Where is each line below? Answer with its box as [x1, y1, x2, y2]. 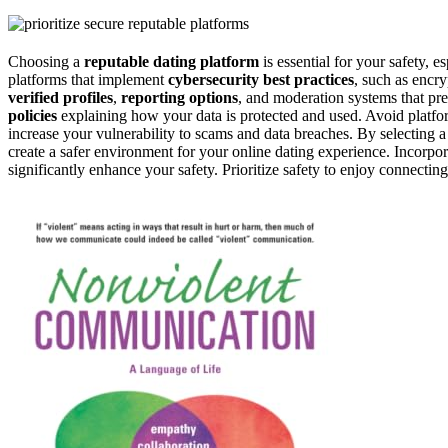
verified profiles [8, 88, 113, 106]
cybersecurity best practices [168, 70, 354, 88]
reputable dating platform [84, 52, 259, 70]
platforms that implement [8, 70, 168, 88]
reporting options [121, 88, 238, 106]
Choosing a [8, 52, 84, 70]
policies [8, 106, 57, 124]
